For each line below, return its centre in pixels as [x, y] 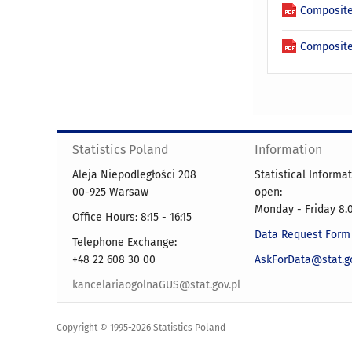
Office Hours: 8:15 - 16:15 [132, 218]
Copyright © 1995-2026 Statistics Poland [141, 328]
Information [288, 150]
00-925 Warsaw [110, 192]
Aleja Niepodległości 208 [134, 175]
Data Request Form [302, 235]
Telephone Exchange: [125, 243]
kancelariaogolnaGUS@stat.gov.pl [156, 285]
